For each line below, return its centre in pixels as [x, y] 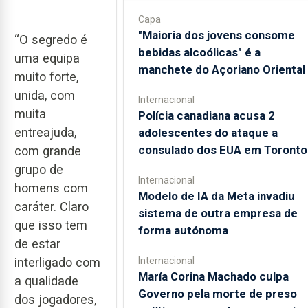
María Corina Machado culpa [213, 276]
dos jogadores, [55, 299]
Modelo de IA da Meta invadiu [216, 196]
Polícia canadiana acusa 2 [206, 115]
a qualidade [46, 280]
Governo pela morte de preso [217, 294]
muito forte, [46, 76]
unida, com [45, 95]
